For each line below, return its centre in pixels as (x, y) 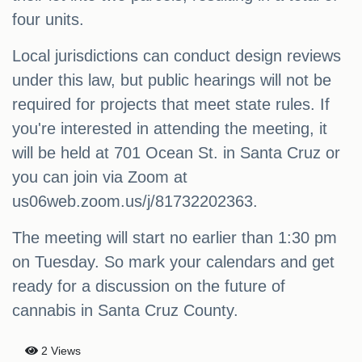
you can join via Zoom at (100, 177)
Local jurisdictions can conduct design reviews (177, 56)
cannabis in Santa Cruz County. (125, 311)
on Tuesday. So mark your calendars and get (173, 262)
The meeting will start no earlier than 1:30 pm (175, 238)
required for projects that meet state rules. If (171, 105)
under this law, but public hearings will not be (172, 80)
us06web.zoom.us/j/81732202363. (135, 202)
